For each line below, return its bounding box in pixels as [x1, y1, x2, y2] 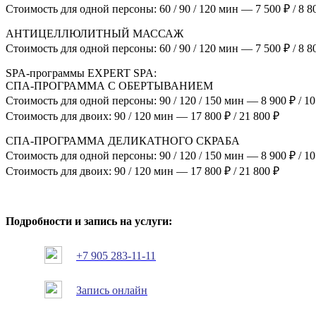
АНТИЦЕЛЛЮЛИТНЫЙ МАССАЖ [6, 27, 183, 39]
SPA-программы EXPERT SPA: [6, 66, 157, 79]
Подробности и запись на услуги [6, 214, 169, 227]
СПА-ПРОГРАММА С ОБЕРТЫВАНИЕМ [6, 79, 213, 92]
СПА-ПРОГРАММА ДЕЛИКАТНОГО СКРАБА [6, 134, 240, 147]
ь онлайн [104, 284, 147, 296]
